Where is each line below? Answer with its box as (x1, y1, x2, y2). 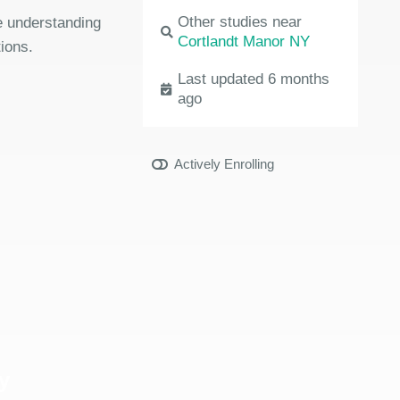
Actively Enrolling (174, 156, 275, 171)
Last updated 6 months (178, 71, 330, 87)
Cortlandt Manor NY (178, 33, 311, 50)
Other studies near (178, 13, 303, 30)
